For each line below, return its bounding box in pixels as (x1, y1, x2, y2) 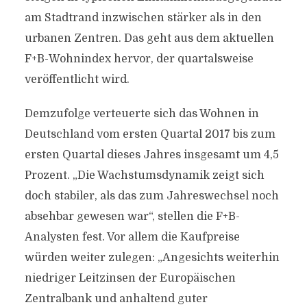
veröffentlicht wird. (24, 73, 130, 86)
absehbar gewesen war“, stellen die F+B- (24, 210, 240, 223)
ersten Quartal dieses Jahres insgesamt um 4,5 (24, 149, 279, 161)
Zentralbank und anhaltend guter (24, 293, 208, 305)
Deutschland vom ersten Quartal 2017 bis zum (24, 128, 275, 140)
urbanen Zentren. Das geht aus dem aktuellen (24, 32, 274, 45)
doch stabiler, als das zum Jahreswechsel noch (24, 190, 279, 202)
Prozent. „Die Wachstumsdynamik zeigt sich (24, 169, 265, 182)
